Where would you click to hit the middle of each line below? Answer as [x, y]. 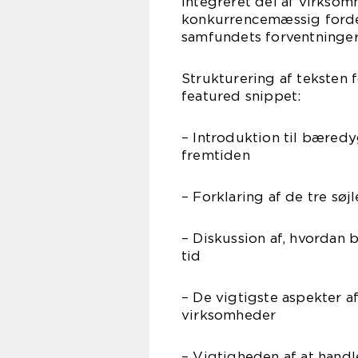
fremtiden [216, 155]
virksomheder [229, 315]
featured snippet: [241, 96]
